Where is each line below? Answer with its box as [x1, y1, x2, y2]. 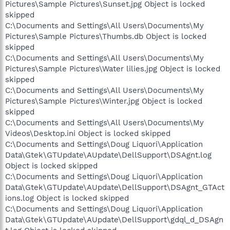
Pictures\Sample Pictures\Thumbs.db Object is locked [5, 31, 206, 41]
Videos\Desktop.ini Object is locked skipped [5, 128, 170, 138]
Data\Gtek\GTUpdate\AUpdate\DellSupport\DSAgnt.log [5, 150, 212, 160]
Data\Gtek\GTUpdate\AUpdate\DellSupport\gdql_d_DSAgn [5, 215, 223, 224]
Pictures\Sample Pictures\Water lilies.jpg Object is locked [5, 64, 220, 73]
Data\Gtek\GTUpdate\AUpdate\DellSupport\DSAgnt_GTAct [5, 182, 224, 192]
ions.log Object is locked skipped [5, 193, 129, 203]
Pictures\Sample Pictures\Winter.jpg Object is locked [5, 96, 202, 106]
